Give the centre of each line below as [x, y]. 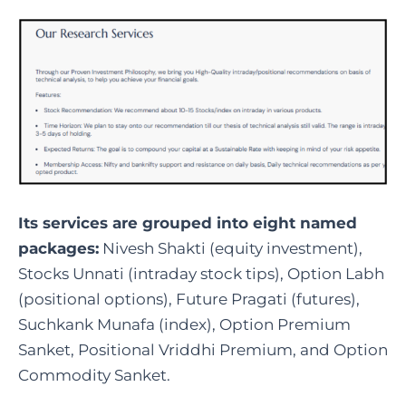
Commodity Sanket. [94, 376]
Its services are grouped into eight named [188, 223]
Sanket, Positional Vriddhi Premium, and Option [203, 350]
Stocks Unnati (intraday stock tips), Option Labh [201, 274]
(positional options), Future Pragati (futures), [189, 300]
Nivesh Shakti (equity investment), [231, 249]
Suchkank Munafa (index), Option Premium [184, 325]
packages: [58, 249]
